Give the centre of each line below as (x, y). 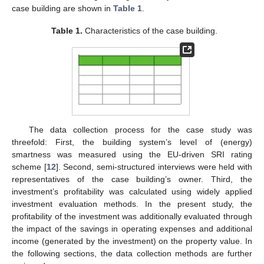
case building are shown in (62, 9)
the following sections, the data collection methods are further (132, 254)
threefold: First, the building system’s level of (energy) (132, 142)
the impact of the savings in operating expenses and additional (132, 229)
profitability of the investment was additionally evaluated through (132, 217)
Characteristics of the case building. (150, 31)
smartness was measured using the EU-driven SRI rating (132, 155)
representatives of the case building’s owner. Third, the (132, 179)
